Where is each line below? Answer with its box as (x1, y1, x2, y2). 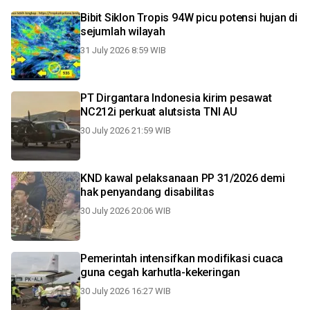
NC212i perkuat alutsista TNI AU (80, 105, 237, 118)
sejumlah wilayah (80, 25, 165, 38)
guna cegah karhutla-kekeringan (80, 266, 240, 279)
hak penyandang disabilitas (80, 185, 215, 199)
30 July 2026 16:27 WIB (80, 286, 171, 296)
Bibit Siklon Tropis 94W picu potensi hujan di (80, 11, 298, 24)
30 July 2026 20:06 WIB (80, 206, 171, 216)
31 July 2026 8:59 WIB (80, 45, 166, 55)
